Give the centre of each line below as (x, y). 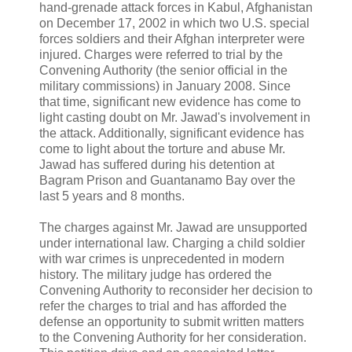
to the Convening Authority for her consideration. (173, 337)
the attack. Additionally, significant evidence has (172, 133)
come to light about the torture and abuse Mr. (162, 148)
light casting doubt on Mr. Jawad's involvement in (175, 117)
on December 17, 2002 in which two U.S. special (174, 23)
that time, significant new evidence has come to (170, 101)
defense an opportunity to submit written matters (172, 321)
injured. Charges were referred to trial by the (161, 54)
